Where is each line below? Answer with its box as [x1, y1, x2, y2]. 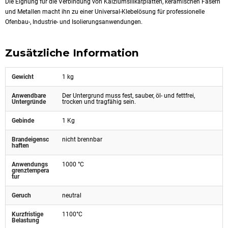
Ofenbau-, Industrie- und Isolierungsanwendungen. [5, 18, 142, 25]
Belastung [12, 217, 39, 224]
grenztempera [12, 167, 49, 174]
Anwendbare [12, 92, 46, 99]
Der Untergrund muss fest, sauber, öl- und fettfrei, [62, 92, 195, 99]
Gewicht [12, 73, 34, 80]
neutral [62, 192, 81, 199]
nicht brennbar [62, 136, 102, 143]
